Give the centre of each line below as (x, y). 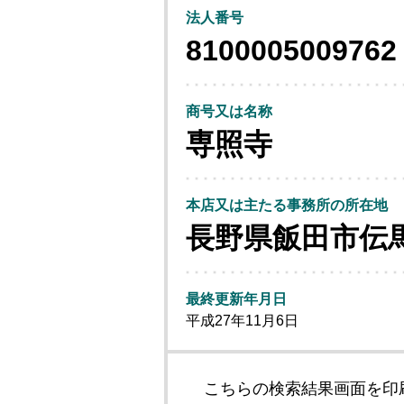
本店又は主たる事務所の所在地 (287, 205)
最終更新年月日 (236, 299)
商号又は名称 (229, 111)
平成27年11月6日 (242, 321)
